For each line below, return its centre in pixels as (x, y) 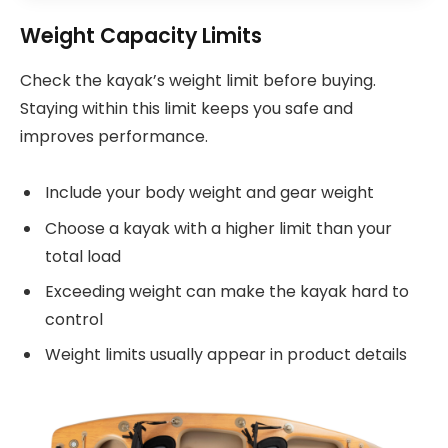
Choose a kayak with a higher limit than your (218, 228)
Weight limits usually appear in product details (226, 354)
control (74, 319)
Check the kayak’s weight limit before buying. (198, 80)
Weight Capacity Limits (141, 36)
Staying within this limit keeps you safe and (186, 108)
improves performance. (114, 136)
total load (83, 256)
